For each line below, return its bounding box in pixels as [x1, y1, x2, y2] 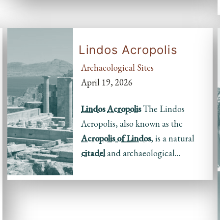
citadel [81, 147, 105, 159]
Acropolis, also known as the [81, 117, 183, 129]
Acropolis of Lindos [81, 132, 151, 144]
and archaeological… [105, 147, 180, 159]
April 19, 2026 [81, 76, 133, 88]
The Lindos [141, 103, 185, 114]
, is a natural [151, 132, 194, 144]
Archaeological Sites [81, 61, 154, 73]
